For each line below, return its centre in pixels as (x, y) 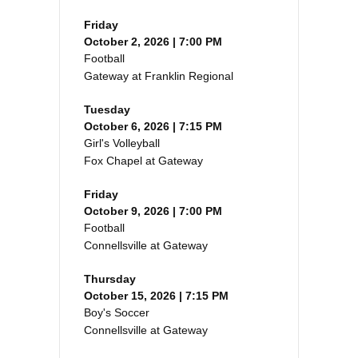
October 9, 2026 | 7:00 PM (153, 211)
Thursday (110, 279)
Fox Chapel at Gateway (143, 161)
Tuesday (107, 110)
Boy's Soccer (117, 313)
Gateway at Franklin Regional (159, 76)
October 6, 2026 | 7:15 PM (153, 127)
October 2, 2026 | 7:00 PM (153, 42)
